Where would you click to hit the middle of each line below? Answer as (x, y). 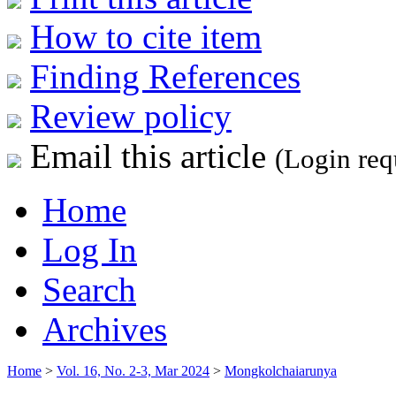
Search (89, 289)
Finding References (165, 76)
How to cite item (146, 36)
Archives (105, 329)
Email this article (148, 156)
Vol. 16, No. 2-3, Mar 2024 (133, 370)
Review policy (131, 116)
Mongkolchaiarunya (281, 370)
